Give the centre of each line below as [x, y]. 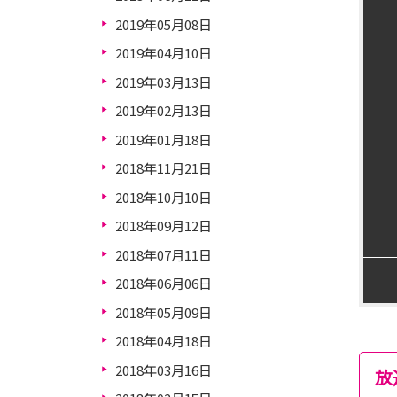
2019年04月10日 [163, 53]
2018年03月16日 [163, 370]
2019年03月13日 [163, 82]
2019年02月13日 [163, 110]
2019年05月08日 [163, 24]
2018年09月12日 [163, 226]
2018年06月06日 [163, 283]
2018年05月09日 [163, 312]
